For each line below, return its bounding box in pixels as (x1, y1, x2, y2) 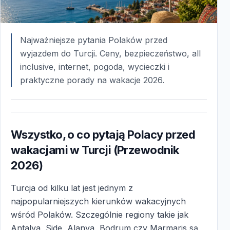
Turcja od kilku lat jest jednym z (11, 182, 133, 193)
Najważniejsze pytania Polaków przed (20, 34, 167, 45)
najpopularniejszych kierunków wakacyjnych (11, 196, 186, 206)
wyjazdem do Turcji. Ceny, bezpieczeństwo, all (20, 48, 201, 59)
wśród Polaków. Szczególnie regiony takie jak (11, 209, 188, 220)
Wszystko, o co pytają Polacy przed (11, 127, 196, 141)
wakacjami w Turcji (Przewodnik (11, 143, 179, 157)
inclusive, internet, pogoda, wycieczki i (20, 61, 169, 72)
